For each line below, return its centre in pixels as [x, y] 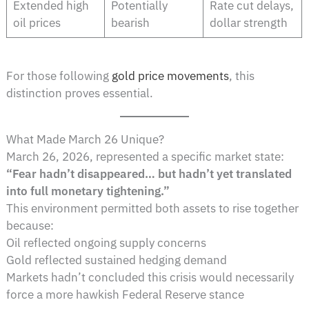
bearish [130, 23]
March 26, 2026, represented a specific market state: [146, 156]
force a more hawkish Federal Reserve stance [126, 294]
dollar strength [248, 23]
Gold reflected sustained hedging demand [117, 260]
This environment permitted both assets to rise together [153, 208]
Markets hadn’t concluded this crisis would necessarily [150, 277]
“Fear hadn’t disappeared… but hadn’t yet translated [149, 173]
